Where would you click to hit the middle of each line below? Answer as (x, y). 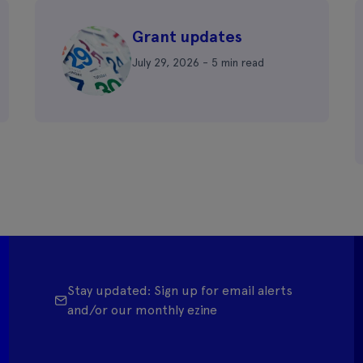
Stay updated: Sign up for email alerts (179, 290)
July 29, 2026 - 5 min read (198, 62)
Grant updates (187, 36)
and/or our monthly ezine (142, 310)
